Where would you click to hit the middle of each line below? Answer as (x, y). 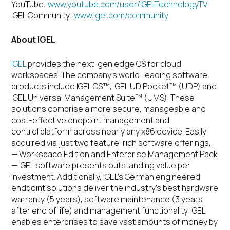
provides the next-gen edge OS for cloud (104, 64)
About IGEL (34, 40)
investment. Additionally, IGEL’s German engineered (106, 177)
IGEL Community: (43, 15)
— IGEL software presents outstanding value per (101, 165)
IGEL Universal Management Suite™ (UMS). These (103, 98)
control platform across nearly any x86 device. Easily (109, 131)
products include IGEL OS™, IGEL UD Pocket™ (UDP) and (114, 86)
